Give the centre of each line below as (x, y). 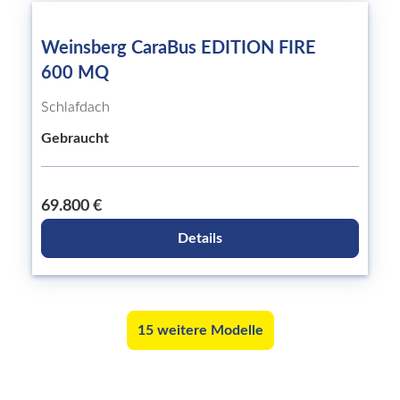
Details (200, 238)
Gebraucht (75, 138)
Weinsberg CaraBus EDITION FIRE (179, 48)
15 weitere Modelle (200, 330)
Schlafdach (75, 107)
